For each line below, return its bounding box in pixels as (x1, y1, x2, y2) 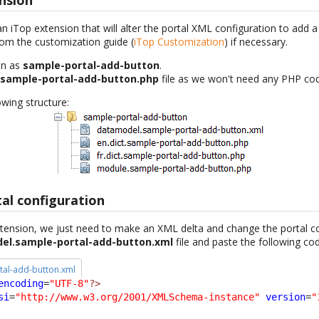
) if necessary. (224, 35, 288, 49)
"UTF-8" (49, 277, 90, 289)
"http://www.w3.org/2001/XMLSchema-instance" (15, 291, 261, 303)
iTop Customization (134, 35, 225, 49)
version (266, 291, 306, 303)
